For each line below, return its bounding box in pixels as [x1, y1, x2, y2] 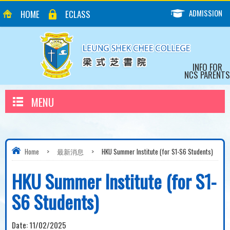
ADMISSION [189, 7, 222, 18]
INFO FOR [192, 61, 222, 73]
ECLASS [65, 8, 90, 21]
